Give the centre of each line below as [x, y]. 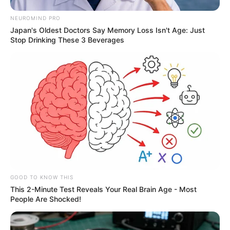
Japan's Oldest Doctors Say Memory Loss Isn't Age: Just [108, 30]
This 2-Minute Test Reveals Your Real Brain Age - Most [103, 189]
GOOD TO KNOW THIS [42, 177]
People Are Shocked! [46, 199]
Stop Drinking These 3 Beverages [67, 40]
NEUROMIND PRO [35, 18]
